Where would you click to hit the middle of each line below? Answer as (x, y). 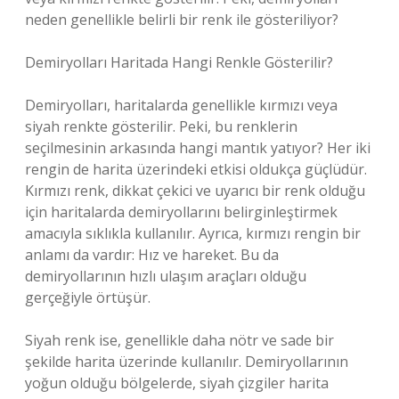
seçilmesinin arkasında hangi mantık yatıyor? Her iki (198, 148)
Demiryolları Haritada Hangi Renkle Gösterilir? (179, 62)
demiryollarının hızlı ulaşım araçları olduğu (166, 276)
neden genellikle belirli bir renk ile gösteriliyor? (182, 20)
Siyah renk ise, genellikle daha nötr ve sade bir (179, 340)
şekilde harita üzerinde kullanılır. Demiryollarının (187, 362)
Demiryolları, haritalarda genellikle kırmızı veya (181, 105)
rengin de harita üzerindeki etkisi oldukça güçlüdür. (196, 169)
